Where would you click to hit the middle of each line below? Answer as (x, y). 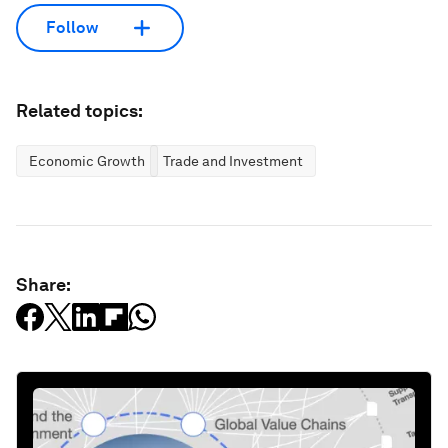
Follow (72, 28)
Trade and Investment (233, 160)
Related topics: (79, 110)
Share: (43, 284)
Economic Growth (87, 160)
